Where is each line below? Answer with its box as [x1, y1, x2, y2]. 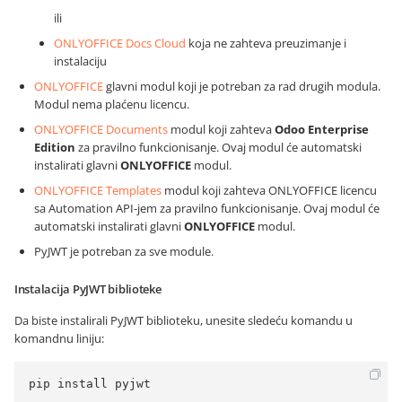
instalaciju [54, 53, 107, 69]
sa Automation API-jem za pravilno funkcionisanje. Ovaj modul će [34, 200, 380, 216]
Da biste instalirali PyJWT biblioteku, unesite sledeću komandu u [14, 312, 353, 328]
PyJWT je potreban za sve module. [34, 243, 214, 259]
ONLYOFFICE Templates [34, 182, 162, 198]
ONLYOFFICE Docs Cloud [54, 35, 186, 51]
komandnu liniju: [14, 330, 104, 346]
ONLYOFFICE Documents [34, 121, 168, 137]
